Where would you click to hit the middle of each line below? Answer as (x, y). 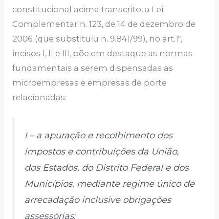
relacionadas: (40, 98)
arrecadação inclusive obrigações (98, 200)
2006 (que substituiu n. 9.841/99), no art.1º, (98, 39)
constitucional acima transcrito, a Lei (88, 10)
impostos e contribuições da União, (102, 152)
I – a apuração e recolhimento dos (99, 136)
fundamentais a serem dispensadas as (93, 68)
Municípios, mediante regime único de (110, 184)
